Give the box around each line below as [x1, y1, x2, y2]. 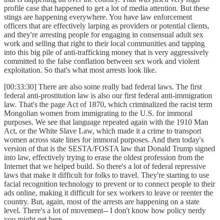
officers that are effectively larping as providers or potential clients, [4, 22, 209, 30]
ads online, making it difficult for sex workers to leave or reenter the [4, 189, 213, 197]
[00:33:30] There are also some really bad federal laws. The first [4, 82, 202, 91]
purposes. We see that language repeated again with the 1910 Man [4, 118, 208, 127]
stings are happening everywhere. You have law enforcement [4, 13, 192, 22]
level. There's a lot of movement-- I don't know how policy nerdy [4, 206, 206, 215]
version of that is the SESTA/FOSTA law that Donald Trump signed [4, 144, 215, 153]
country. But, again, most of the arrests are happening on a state [4, 197, 199, 206]
